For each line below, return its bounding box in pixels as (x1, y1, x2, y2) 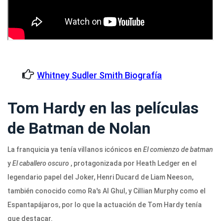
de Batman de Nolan (7, 119, 150, 138)
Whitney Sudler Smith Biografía (37, 70, 162, 81)
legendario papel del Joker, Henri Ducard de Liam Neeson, (7, 173, 193, 182)
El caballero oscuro (11, 159, 69, 168)
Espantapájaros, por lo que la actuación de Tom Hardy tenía (7, 201, 202, 209)
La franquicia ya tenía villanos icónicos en (7, 146, 142, 154)
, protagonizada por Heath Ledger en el (69, 159, 197, 168)
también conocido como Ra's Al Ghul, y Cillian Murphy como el (7, 187, 206, 195)
